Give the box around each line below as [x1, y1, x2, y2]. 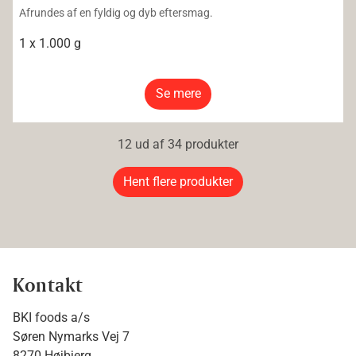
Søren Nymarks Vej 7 [13, 329, 130, 345]
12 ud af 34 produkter [118, 136, 238, 152]
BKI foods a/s [13, 310, 90, 326]
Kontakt [13, 273, 83, 297]
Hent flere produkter [123, 174, 233, 190]
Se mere [155, 86, 201, 102]
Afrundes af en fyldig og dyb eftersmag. [19, 6, 213, 20]
